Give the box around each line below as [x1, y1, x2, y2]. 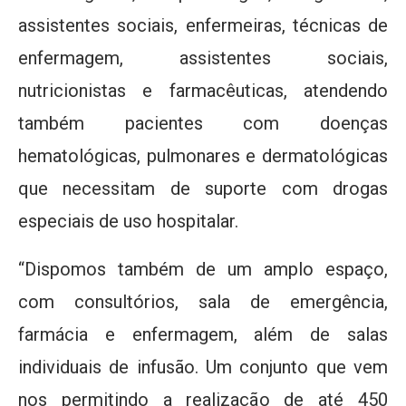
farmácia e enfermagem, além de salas [18, 323, 388, 345]
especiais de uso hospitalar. [18, 209, 238, 232]
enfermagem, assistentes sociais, [18, 46, 388, 69]
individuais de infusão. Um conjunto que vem [18, 355, 388, 378]
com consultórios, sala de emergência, [18, 290, 388, 313]
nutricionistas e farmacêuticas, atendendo [18, 79, 388, 101]
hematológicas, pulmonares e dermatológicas [18, 144, 388, 167]
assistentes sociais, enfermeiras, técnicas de [18, 14, 388, 36]
